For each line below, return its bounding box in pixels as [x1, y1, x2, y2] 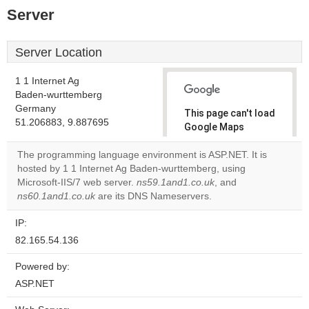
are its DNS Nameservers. [95, 191, 212, 201]
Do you [194, 166, 220, 175]
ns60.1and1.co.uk [17, 191, 95, 201]
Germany [15, 103, 56, 114]
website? [194, 189, 230, 199]
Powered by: [15, 261, 70, 272]
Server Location [15, 46, 102, 59]
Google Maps [184, 121, 244, 132]
